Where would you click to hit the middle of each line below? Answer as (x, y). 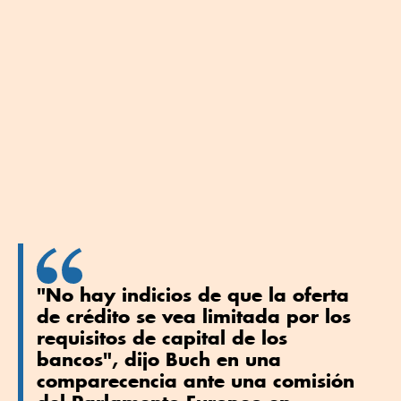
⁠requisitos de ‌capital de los (162, 338)
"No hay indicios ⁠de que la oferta (193, 295)
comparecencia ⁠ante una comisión (196, 381)
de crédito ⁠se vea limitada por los (194, 316)
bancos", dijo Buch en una (159, 359)
